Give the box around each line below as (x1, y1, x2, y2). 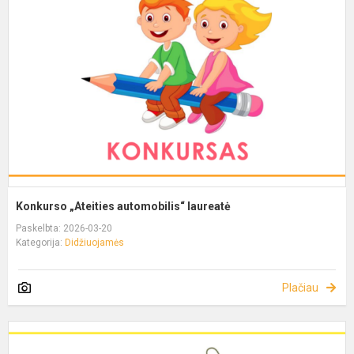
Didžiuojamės (65, 236, 124, 248)
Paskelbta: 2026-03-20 (16, 222, 112, 234)
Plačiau (282, 281, 318, 294)
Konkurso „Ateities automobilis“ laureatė (16, 199, 231, 213)
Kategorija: (16, 236, 65, 248)
